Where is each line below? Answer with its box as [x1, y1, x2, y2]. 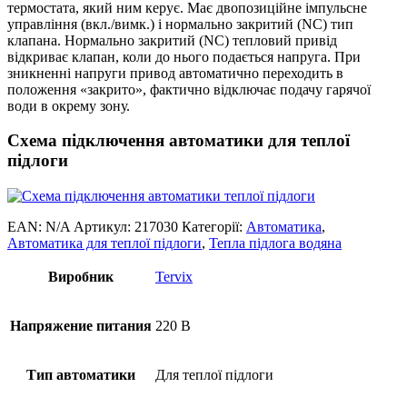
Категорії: [182, 219, 246, 235]
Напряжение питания [10, 318, 152, 334]
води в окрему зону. [7, 97, 130, 114]
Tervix [155, 269, 193, 285]
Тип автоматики [26, 367, 135, 383]
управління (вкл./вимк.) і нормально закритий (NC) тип [7, 15, 353, 32]
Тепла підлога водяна [209, 235, 342, 252]
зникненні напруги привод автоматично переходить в [7, 65, 343, 81]
